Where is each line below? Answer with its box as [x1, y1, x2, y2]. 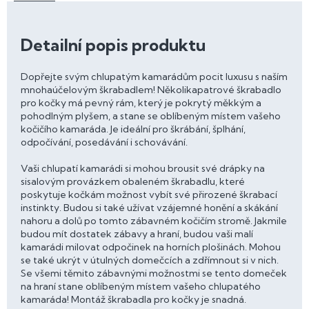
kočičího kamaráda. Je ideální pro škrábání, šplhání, [21, 123, 246, 135]
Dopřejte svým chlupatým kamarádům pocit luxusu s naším [21, 70, 288, 83]
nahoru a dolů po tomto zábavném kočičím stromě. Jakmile [21, 215, 287, 227]
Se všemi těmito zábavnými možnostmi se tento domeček [21, 267, 287, 279]
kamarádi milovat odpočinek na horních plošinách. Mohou [21, 241, 281, 253]
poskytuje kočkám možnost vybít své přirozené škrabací [21, 188, 277, 201]
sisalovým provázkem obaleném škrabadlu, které [21, 175, 245, 188]
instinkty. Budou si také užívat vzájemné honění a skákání [21, 201, 278, 214]
